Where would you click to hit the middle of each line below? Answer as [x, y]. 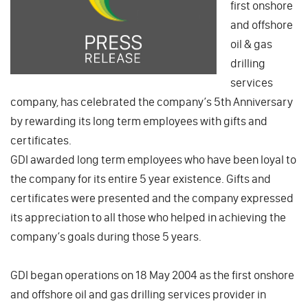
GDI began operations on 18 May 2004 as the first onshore [152, 275]
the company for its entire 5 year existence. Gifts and [141, 178]
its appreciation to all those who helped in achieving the [148, 217]
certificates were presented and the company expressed [152, 198]
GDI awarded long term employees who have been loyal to [153, 159]
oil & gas [251, 44]
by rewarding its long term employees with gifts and [139, 121]
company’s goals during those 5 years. [106, 236]
